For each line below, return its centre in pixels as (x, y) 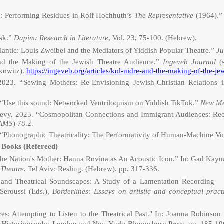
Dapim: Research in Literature (61, 38)
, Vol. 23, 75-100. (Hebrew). (154, 38)
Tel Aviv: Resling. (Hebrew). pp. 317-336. (93, 169)
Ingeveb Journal (189, 62)
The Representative (164, 15)
